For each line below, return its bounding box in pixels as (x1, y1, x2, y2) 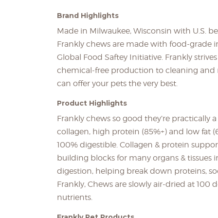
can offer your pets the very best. (57, 79, 178, 88)
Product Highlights (57, 99, 127, 108)
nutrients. (57, 193, 92, 202)
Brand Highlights (57, 11, 119, 20)
